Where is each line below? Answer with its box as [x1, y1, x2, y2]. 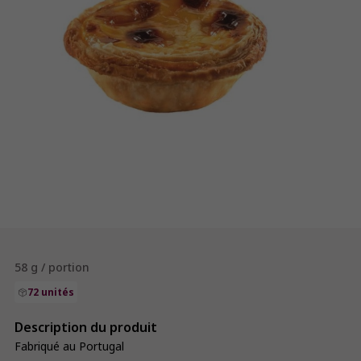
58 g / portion [15, 259, 89, 276]
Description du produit [15, 318, 157, 337]
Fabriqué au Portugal [15, 338, 124, 355]
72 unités [27, 285, 74, 300]
